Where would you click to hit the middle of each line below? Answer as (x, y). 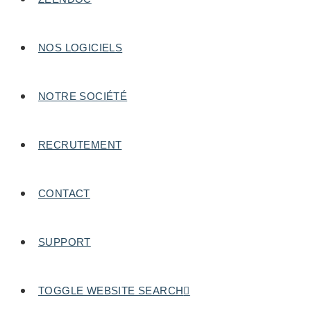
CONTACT (64, 193)
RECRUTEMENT (80, 145)
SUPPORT (65, 242)
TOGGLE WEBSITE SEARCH (111, 291)
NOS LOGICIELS (81, 48)
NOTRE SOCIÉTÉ (83, 96)
